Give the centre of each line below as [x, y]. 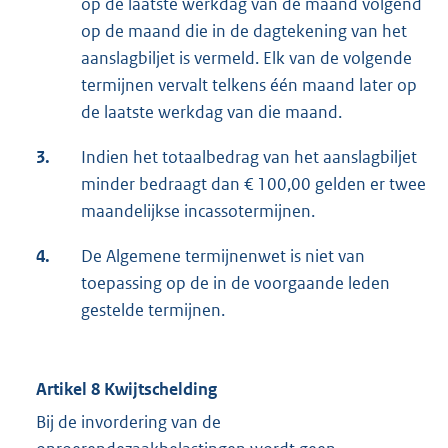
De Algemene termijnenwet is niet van [223, 256]
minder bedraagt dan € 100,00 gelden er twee [253, 184]
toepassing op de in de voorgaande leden [235, 283]
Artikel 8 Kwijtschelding [126, 389]
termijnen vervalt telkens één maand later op [249, 85]
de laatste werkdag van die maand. [211, 112]
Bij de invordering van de [128, 422]
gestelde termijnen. [153, 310]
